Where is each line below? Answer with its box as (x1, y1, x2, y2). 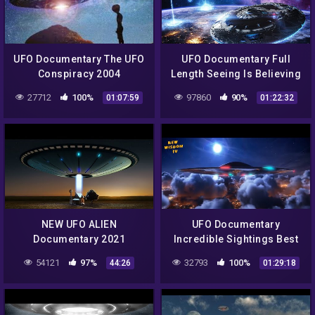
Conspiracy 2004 (37, 67, 121, 79)
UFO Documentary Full (181, 53, 290, 65)
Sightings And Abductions (15, 247, 143, 259)
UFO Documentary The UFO (13, 53, 145, 65)
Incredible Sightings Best (173, 233, 299, 245)
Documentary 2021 (33, 233, 125, 245)
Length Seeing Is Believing (171, 67, 301, 79)
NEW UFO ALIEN (41, 218, 117, 230)
